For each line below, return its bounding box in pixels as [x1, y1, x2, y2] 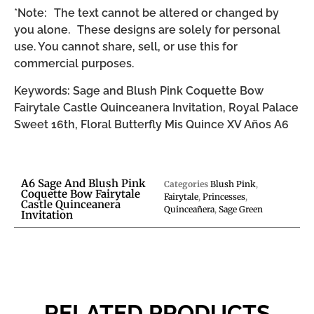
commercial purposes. [14, 57, 134, 71]
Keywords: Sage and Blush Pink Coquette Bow [14, 83, 264, 97]
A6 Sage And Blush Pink [21, 177, 146, 191]
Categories [164, 179, 208, 190]
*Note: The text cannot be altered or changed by [14, 6, 279, 20]
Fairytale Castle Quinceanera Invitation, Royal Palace [14, 100, 299, 114]
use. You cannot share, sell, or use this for [14, 40, 238, 54]
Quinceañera [164, 204, 214, 215]
